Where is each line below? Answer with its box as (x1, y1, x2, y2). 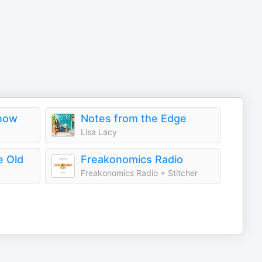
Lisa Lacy (81, 127, 117, 137)
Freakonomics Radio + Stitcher (81, 168, 198, 178)
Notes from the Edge (81, 112, 187, 125)
